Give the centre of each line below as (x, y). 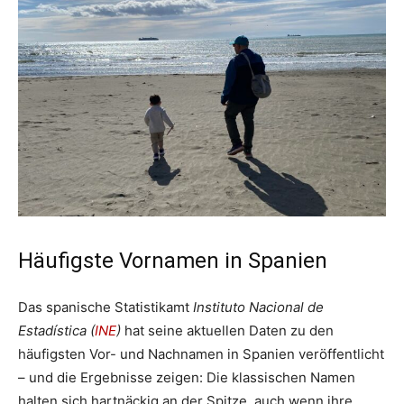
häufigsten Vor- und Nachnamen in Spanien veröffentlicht (201, 353)
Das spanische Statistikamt (106, 307)
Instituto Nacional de (258, 307)
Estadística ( (56, 330)
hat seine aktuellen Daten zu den (227, 330)
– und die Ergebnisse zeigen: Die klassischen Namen (187, 377)
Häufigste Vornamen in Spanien (173, 260)
